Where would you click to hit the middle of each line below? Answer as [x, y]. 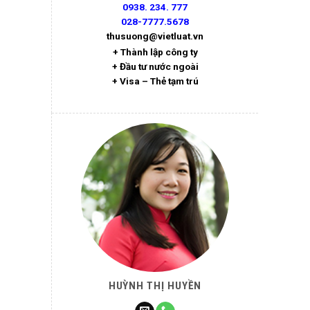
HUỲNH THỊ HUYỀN [155, 286]
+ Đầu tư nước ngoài [155, 66]
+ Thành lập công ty [155, 52]
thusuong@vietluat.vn [155, 36]
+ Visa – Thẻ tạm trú [155, 81]
